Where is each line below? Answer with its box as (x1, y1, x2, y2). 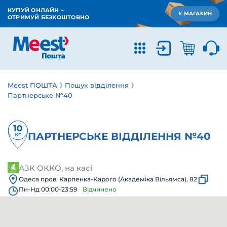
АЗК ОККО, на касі (19, 163, 92, 173)
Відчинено (83, 185, 117, 194)
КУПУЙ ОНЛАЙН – (8, 7, 64, 14)
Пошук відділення (65, 81, 129, 89)
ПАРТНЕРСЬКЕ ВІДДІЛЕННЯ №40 (28, 130, 211, 143)
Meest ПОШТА (8, 81, 57, 89)
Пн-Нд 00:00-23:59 (19, 185, 79, 194)
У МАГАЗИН (178, 10, 212, 17)
